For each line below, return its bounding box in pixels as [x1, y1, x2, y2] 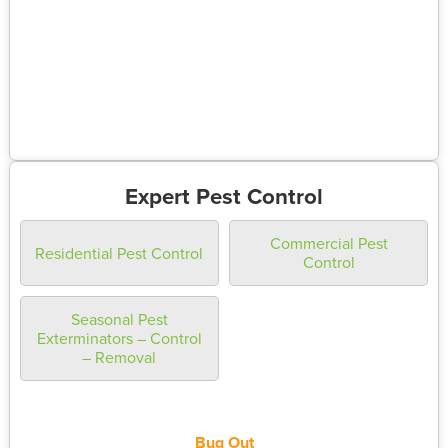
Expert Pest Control [125, 180, 323, 213]
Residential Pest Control [35, 241, 204, 264]
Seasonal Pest [70, 308, 168, 331]
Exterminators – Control [36, 327, 202, 350]
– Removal [82, 346, 157, 369]
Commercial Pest [269, 232, 388, 255]
